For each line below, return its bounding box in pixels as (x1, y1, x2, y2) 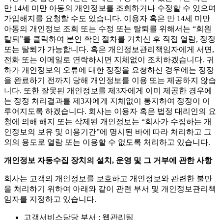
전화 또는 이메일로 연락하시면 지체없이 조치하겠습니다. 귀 (4, 79, 214, 87)
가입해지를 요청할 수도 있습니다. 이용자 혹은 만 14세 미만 (4, 37, 210, 46)
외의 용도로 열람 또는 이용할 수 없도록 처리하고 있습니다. (4, 161, 210, 169)
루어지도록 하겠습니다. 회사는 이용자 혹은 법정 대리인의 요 (4, 130, 216, 138)
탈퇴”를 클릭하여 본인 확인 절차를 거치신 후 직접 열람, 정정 (4, 58, 216, 66)
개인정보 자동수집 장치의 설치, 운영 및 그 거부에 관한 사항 (4, 179, 212, 188)
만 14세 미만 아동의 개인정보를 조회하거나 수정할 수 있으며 (4, 27, 216, 35)
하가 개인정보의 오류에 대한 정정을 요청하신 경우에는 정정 (4, 89, 214, 97)
